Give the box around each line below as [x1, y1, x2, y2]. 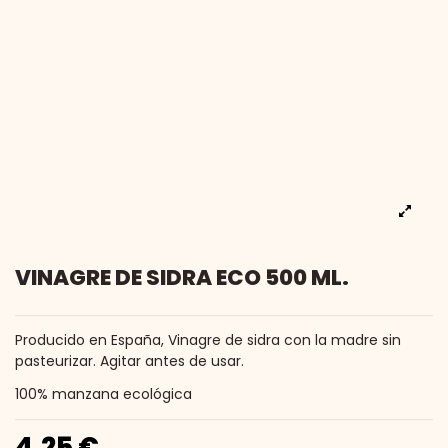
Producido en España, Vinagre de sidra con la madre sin [15, 330, 401, 351]
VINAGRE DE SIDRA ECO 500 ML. [15, 262, 349, 294]
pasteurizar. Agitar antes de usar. [15, 351, 244, 372]
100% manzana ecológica [15, 383, 192, 404]
